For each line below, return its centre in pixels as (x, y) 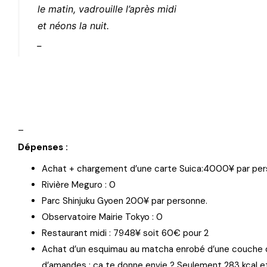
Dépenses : (43, 147)
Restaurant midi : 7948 (89, 233)
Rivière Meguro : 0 (79, 185)
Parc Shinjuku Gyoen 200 (93, 201)
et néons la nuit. (73, 26)
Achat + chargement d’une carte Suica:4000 (135, 169)
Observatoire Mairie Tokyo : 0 (102, 217)
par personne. (178, 201)
